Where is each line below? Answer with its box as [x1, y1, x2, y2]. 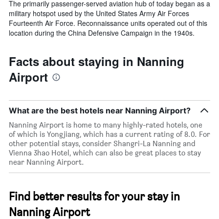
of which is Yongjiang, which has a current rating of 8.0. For [9, 130, 210, 139]
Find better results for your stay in [9, 189, 180, 204]
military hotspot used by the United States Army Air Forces [9, 8, 189, 19]
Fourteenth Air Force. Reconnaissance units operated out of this [9, 18, 207, 28]
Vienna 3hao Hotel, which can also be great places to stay [9, 148, 201, 158]
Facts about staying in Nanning [9, 53, 184, 70]
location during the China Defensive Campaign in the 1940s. [9, 28, 195, 38]
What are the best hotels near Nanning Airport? [9, 106, 191, 116]
